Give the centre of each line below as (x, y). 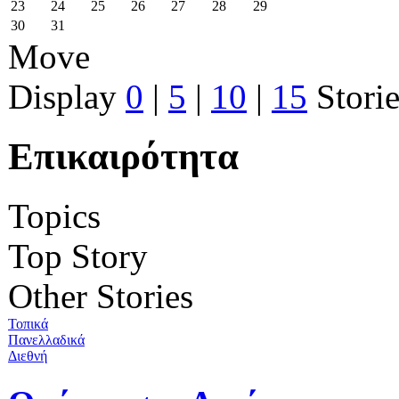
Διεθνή (28, 355)
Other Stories (101, 296)
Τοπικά (28, 323)
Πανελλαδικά (46, 339)
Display (67, 96)
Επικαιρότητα (123, 156)
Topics (54, 216)
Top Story (78, 256)
